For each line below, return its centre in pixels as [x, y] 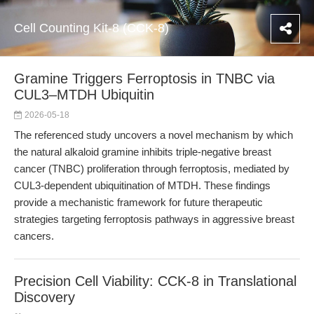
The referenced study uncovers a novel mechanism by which [153, 135]
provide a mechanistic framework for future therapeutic [138, 202]
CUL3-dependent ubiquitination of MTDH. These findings [142, 185]
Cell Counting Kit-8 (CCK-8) [91, 28]
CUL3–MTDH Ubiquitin [84, 95]
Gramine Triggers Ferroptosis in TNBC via [144, 78]
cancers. [34, 236]
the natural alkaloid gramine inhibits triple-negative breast [143, 152]
